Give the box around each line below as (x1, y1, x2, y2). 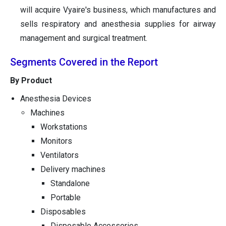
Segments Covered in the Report (10, 56, 158, 69)
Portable (50, 193, 81, 203)
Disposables (40, 207, 86, 217)
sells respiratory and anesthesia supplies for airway (20, 19, 216, 29)
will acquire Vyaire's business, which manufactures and (20, 5, 216, 15)
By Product (10, 76, 52, 86)
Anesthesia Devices (20, 94, 91, 104)
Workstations (40, 122, 87, 132)
